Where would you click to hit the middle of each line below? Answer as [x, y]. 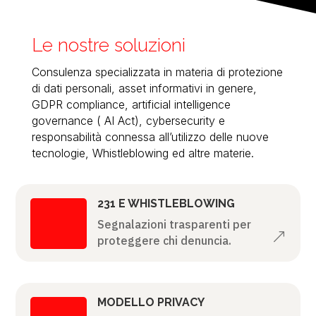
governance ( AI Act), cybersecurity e [128, 120]
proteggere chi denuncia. [164, 240]
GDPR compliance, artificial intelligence [131, 104]
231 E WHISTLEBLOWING [166, 203]
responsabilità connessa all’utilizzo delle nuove [150, 136]
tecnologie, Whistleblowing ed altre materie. [142, 153]
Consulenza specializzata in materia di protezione [157, 72]
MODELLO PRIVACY [151, 302]
